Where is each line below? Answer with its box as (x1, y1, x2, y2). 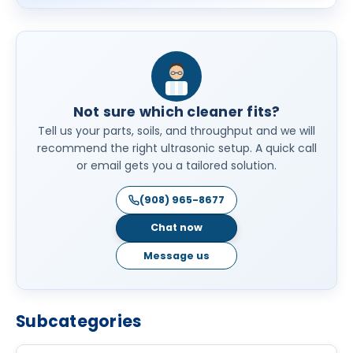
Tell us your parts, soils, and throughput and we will (38, 122, 315, 139)
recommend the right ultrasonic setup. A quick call (36, 139, 317, 156)
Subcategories (16, 310, 142, 333)
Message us (143, 248, 210, 262)
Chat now (150, 221, 203, 235)
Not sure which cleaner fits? (72, 102, 281, 121)
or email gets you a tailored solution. (76, 157, 277, 173)
